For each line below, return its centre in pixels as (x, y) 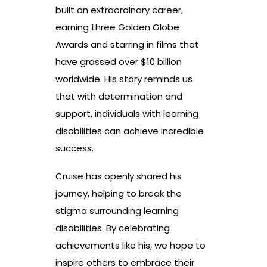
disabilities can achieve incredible (130, 131)
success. (74, 148)
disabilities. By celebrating (113, 228)
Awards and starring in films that (127, 45)
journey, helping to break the (119, 194)
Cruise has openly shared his (119, 176)
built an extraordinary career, (119, 10)
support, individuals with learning (127, 114)
